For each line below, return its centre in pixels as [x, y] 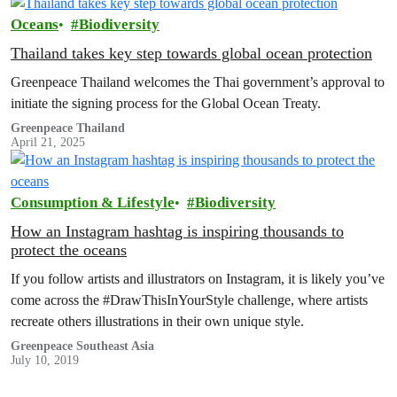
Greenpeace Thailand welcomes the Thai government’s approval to [198, 82]
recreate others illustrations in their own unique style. [157, 322]
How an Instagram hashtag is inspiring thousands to [177, 232]
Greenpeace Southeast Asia [83, 346]
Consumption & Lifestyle [93, 203]
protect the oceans [69, 250]
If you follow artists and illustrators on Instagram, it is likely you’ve [198, 279]
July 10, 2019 [45, 361]
